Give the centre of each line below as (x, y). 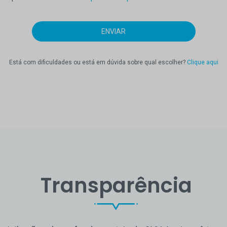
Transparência (116, 185)
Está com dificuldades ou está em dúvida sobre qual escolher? (98, 62)
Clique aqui (202, 62)
